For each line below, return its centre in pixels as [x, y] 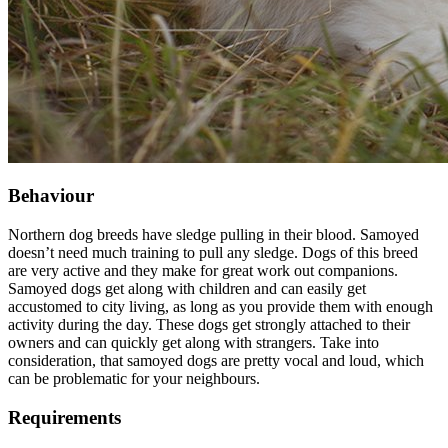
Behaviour [51, 196]
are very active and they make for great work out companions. [203, 271]
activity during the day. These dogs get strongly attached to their [209, 325]
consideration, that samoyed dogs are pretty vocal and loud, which [216, 361]
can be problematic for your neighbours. [134, 379]
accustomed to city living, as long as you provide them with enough [220, 307]
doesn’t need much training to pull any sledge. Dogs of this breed [213, 253]
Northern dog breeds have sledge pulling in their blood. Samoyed [213, 235]
